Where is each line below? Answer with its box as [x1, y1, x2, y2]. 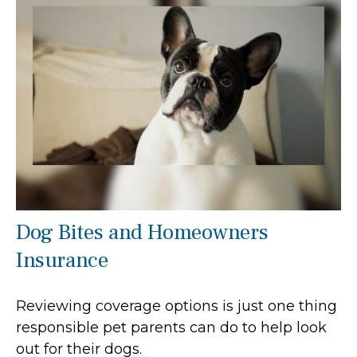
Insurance [16, 245, 108, 274]
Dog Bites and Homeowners [16, 218, 269, 246]
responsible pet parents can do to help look [16, 318, 327, 336]
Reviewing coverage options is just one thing [16, 296, 337, 315]
